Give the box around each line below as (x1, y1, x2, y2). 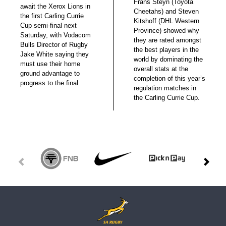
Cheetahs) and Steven (134, 7, 199, 15)
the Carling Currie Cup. (134, 93, 200, 101)
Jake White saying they (20, 50, 89, 59)
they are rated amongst (134, 36, 201, 44)
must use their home (20, 60, 80, 68)
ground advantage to (20, 70, 80, 78)
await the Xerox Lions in (20, 3, 90, 11)
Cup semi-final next (20, 22, 77, 30)
